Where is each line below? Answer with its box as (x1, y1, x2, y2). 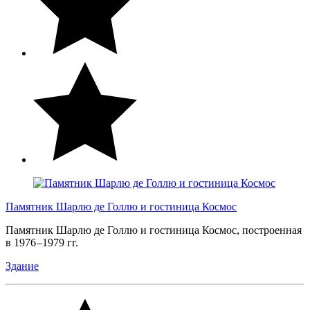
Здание (6, 259, 39, 272)
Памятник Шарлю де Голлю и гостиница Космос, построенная (6, 224, 302, 236)
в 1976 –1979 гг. (6, 236, 81, 248)
